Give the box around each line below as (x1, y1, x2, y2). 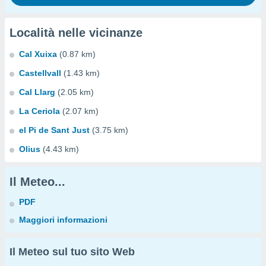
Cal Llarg (19, 87, 55, 97)
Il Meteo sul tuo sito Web (9, 246, 135, 258)
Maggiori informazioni (19, 215, 107, 224)
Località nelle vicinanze (9, 26, 142, 39)
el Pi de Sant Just (19, 125, 90, 135)
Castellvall (19, 68, 61, 78)
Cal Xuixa (19, 49, 57, 59)
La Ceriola (19, 106, 60, 116)
